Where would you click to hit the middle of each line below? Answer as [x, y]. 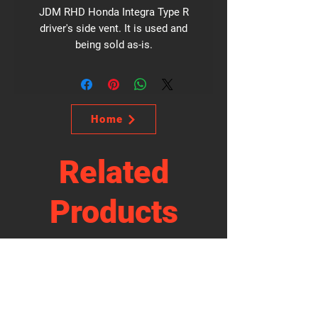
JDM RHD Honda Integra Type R [114, 12]
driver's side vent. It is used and [114, 28]
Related [114, 172]
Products [114, 212]
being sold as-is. [114, 45]
